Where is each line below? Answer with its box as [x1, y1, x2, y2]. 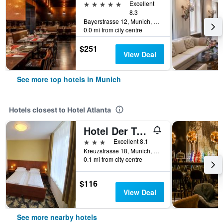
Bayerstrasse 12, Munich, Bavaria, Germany [153, 17, 159, 25]
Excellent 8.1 [113, 137, 148, 145]
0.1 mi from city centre [84, 155, 142, 163]
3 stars [83, 136, 106, 146]
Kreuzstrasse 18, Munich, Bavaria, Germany [153, 146, 159, 155]
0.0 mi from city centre [84, 25, 142, 34]
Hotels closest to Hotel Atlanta [9, 106, 111, 114]
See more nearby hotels [17, 212, 97, 222]
